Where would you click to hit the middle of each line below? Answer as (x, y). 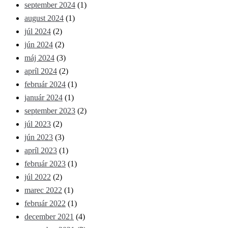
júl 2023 (38, 124)
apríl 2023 (41, 151)
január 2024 (44, 98)
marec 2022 (43, 190)
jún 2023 (39, 137)
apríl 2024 (41, 71)
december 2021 (49, 217)
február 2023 (45, 164)
